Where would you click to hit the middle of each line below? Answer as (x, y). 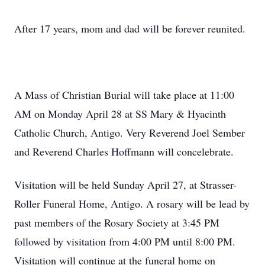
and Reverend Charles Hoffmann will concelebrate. (124, 151)
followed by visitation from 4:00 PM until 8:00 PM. (125, 241)
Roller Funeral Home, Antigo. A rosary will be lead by (132, 203)
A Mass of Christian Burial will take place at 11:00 (124, 95)
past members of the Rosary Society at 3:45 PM (117, 222)
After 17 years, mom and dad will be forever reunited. (130, 28)
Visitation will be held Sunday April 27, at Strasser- (125, 185)
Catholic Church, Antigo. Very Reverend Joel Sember (130, 132)
